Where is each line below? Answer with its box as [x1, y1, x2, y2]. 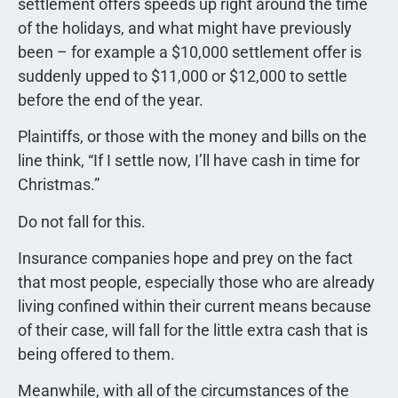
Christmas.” [18, 175, 99, 195]
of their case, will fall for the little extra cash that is [18, 320, 368, 339]
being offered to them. [18, 344, 175, 363]
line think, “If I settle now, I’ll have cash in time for [18, 151, 360, 171]
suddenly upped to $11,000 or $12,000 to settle [18, 66, 347, 85]
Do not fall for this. [18, 211, 146, 231]
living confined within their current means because [18, 296, 371, 315]
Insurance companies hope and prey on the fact [18, 248, 353, 267]
